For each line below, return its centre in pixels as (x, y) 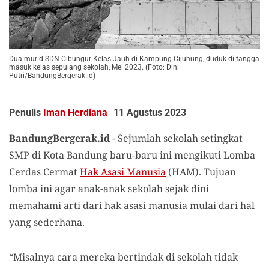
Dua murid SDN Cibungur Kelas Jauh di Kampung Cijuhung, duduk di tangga (134, 59)
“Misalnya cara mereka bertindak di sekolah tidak (123, 257)
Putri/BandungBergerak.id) (52, 76)
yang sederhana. (47, 222)
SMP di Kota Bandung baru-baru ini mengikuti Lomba (132, 155)
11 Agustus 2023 (150, 113)
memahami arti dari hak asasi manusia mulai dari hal (132, 205)
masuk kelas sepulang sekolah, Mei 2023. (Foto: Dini (94, 67)
